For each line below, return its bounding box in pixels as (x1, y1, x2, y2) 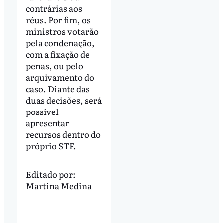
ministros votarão (25, 25, 99, 38)
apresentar (25, 116, 69, 129)
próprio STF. (25, 139, 76, 152)
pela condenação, (25, 36, 95, 49)
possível (25, 105, 59, 118)
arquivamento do (25, 71, 94, 84)
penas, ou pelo (25, 59, 83, 72)
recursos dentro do (25, 128, 101, 141)
